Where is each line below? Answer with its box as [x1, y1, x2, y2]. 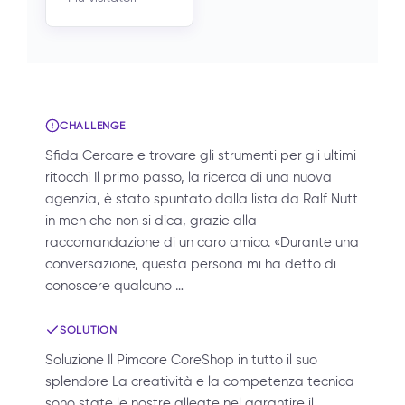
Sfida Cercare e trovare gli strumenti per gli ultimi [45, 147, 356, 164]
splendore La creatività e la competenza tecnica [45, 373, 354, 390]
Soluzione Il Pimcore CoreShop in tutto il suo [45, 352, 317, 368]
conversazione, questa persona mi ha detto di [45, 256, 336, 272]
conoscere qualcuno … [45, 278, 184, 294]
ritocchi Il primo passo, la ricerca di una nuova [45, 169, 332, 185]
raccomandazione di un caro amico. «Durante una [45, 234, 359, 250]
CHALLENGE [60, 118, 126, 132]
